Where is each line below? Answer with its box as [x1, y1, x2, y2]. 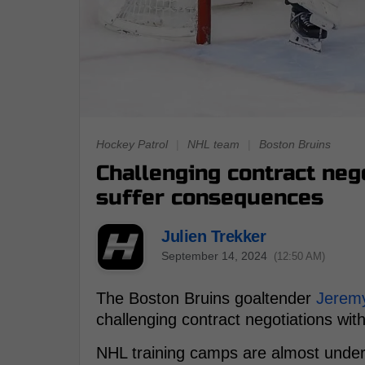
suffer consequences [96, 184, 323, 210]
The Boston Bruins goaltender [96, 288, 316, 307]
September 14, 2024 [161, 249, 267, 263]
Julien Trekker [161, 227, 266, 246]
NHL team [187, 137, 240, 151]
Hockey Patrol [96, 137, 168, 151]
